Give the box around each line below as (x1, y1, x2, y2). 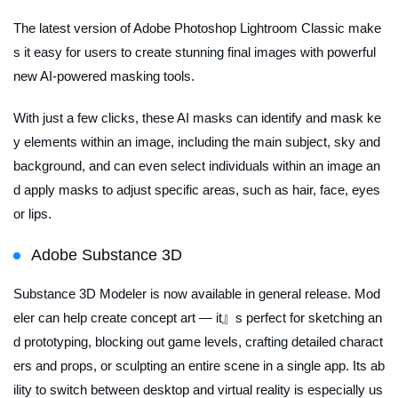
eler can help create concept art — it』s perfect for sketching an (13, 309, 382, 325)
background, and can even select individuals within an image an (13, 157, 380, 173)
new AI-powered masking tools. (13, 68, 195, 84)
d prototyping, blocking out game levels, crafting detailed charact (13, 333, 383, 349)
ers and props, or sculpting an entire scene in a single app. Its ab (13, 357, 385, 373)
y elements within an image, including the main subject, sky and (13, 133, 380, 149)
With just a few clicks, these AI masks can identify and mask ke (13, 109, 381, 125)
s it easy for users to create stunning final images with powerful (13, 44, 376, 60)
